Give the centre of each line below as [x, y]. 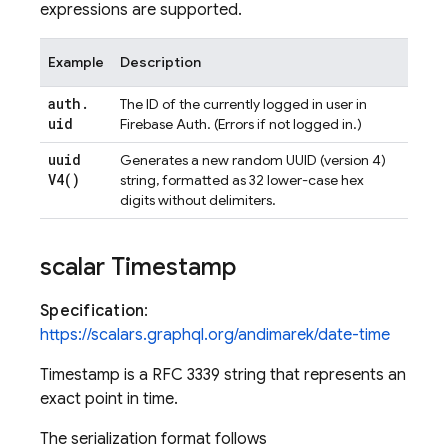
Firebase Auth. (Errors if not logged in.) [241, 124]
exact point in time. [109, 399]
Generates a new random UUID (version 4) [253, 160]
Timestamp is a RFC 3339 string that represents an [223, 375]
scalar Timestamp [138, 267]
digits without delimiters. [198, 200]
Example [76, 62]
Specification [92, 311]
